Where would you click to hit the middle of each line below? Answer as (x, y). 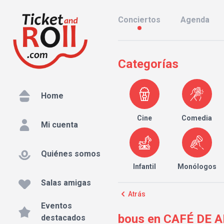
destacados (63, 218)
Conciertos (139, 20)
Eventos (56, 206)
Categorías (148, 64)
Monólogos (197, 166)
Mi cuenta (59, 125)
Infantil (144, 166)
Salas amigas (66, 183)
